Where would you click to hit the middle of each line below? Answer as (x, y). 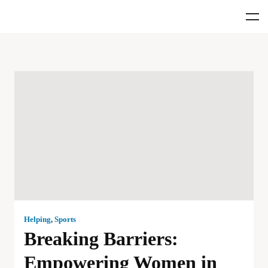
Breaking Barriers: (101, 239)
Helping (37, 219)
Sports (65, 219)
